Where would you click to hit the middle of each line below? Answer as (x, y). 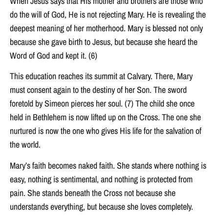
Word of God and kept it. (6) (54, 55)
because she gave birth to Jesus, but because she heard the (104, 42)
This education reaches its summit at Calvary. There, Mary (101, 76)
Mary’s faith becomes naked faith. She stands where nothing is (108, 165)
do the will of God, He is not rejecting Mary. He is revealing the (108, 14)
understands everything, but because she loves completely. (101, 206)
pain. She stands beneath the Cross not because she (93, 193)
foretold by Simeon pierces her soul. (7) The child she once (102, 104)
